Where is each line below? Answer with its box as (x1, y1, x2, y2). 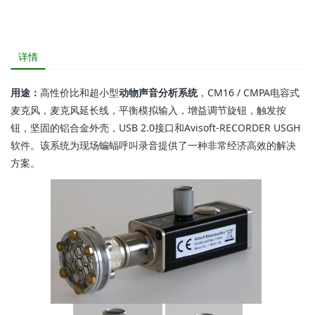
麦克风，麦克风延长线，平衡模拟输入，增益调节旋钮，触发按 (11, 103, 286, 117)
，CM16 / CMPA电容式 (198, 86, 300, 99)
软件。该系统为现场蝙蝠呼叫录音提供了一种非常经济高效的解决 (11, 139, 296, 152)
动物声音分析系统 (119, 86, 198, 99)
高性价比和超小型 (40, 86, 119, 99)
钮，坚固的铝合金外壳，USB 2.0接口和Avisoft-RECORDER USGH (11, 121, 300, 134)
